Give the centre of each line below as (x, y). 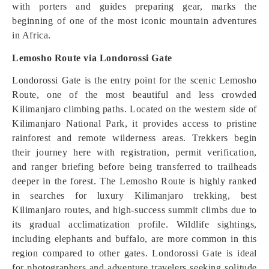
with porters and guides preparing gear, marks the (134, 6)
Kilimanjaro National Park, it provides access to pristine (134, 123)
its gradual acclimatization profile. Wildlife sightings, (134, 224)
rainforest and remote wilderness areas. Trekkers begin (134, 138)
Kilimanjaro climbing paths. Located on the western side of (134, 109)
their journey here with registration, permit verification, (134, 152)
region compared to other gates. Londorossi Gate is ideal (134, 253)
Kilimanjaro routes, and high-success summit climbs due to (134, 210)
